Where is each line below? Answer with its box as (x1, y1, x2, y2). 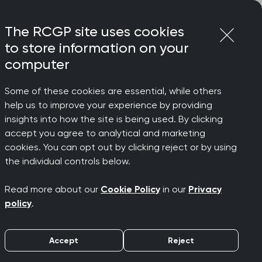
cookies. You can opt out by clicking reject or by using (5, 142, 237, 153)
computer (5, 56, 70, 73)
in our (160, 184, 188, 195)
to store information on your (5, 40, 189, 56)
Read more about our (5, 184, 101, 195)
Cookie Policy (101, 184, 160, 195)
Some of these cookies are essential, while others (5, 85, 222, 96)
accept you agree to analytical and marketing (5, 127, 205, 139)
